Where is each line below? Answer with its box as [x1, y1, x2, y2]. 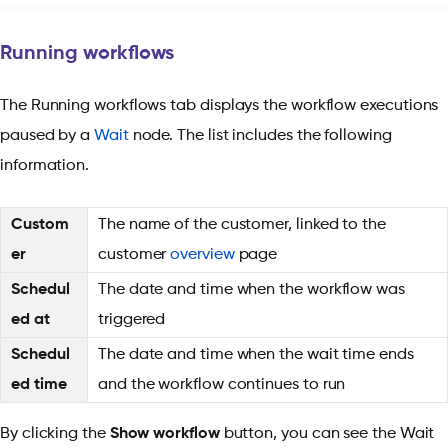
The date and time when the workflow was [98, 282, 405, 299]
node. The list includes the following [128, 128, 392, 145]
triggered [98, 312, 166, 329]
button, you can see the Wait [219, 426, 435, 443]
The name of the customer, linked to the [98, 217, 386, 234]
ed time [11, 377, 67, 394]
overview [170, 247, 235, 264]
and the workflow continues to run [98, 377, 346, 394]
